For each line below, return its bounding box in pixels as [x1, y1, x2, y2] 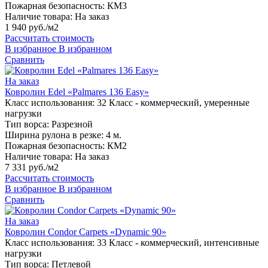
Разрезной [51, 119, 93, 130]
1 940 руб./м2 [5, 22, 59, 33]
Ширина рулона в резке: [5, 130, 103, 141]
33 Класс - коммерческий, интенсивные [97, 237, 259, 248]
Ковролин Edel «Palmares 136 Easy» [5, 87, 149, 98]
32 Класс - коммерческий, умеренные [97, 98, 249, 108]
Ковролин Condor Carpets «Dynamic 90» [5, 227, 166, 237]
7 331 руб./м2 [5, 162, 59, 173]
